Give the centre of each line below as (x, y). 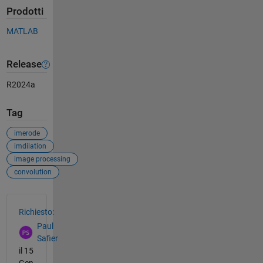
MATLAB (22, 31)
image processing (42, 159)
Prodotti (25, 12)
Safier (47, 239)
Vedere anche (43, 200)
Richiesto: (36, 212)
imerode (27, 133)
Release (24, 65)
